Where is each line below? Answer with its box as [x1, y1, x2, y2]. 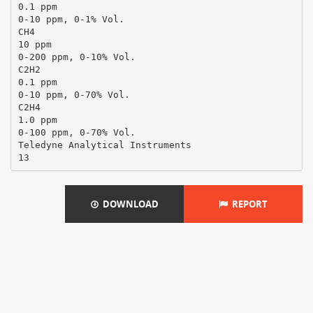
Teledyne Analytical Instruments [17, 139, 191, 150]
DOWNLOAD [98, 198, 159, 210]
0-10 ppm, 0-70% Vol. [17, 89, 130, 100]
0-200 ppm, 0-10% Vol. [17, 51, 136, 62]
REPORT [228, 198, 268, 210]
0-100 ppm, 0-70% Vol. [17, 126, 136, 138]
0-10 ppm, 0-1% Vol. [17, 13, 124, 24]
